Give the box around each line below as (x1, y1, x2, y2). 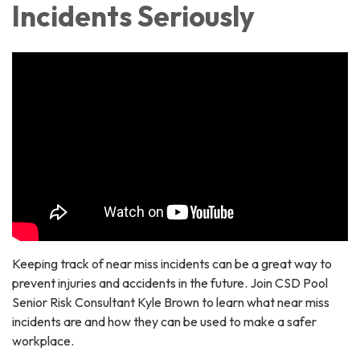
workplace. (12, 332, 76, 349)
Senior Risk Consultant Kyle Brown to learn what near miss (12, 293, 329, 310)
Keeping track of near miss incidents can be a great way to (12, 255, 332, 272)
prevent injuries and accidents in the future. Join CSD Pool (12, 274, 328, 291)
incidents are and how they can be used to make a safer (12, 313, 317, 329)
